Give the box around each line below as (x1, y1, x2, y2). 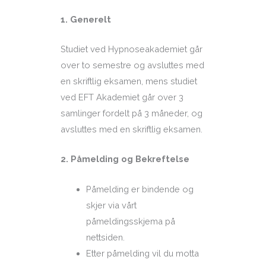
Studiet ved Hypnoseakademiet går (60, 44, 202, 54)
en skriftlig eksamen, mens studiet (60, 76, 197, 86)
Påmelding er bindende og (86, 183, 194, 194)
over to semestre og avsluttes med (60, 60, 204, 70)
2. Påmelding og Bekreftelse (60, 154, 189, 164)
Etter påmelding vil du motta (86, 248, 199, 258)
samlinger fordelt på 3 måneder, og (60, 108, 202, 118)
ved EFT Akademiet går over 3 (60, 92, 183, 102)
